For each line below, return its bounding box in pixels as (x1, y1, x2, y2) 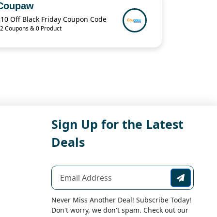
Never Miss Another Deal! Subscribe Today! (51, 195, 191, 205)
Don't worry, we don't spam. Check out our (51, 205, 188, 215)
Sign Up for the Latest (51, 116, 184, 133)
